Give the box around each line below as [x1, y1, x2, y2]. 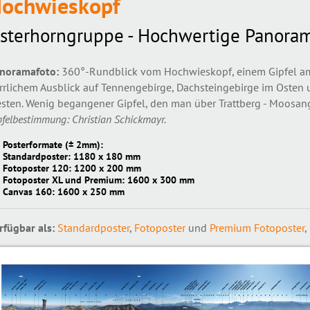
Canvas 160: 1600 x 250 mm [2, 185, 125, 198]
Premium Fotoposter [209, 221, 304, 235]
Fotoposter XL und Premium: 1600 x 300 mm [2, 173, 194, 186]
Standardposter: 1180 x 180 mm [2, 149, 140, 163]
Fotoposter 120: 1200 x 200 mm [2, 161, 141, 174]
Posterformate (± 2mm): [2, 138, 103, 151]
